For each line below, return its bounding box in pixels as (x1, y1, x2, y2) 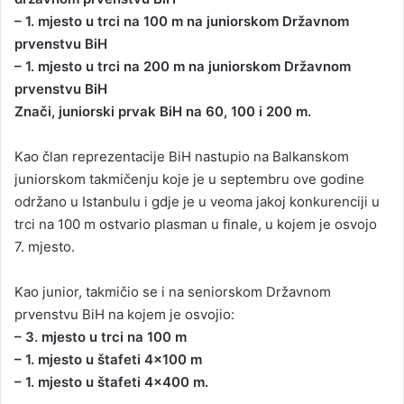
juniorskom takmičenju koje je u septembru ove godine (14, 170, 364, 188)
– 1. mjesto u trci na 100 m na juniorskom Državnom (14, 13, 349, 30)
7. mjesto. (14, 238, 75, 255)
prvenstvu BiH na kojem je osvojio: (14, 306, 234, 323)
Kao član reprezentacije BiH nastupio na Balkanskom (14, 148, 349, 165)
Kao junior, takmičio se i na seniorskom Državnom (14, 283, 331, 300)
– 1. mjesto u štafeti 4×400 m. (14, 373, 208, 390)
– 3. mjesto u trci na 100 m (14, 328, 187, 345)
